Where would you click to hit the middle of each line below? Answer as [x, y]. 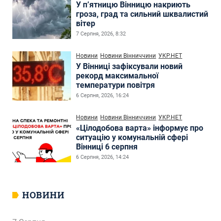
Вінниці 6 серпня [107, 147]
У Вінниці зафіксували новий [129, 66]
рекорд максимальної [117, 75]
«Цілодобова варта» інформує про [140, 128]
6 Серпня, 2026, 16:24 [103, 95]
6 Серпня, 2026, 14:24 [103, 157]
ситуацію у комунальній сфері [132, 137]
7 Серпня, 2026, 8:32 [101, 34]
